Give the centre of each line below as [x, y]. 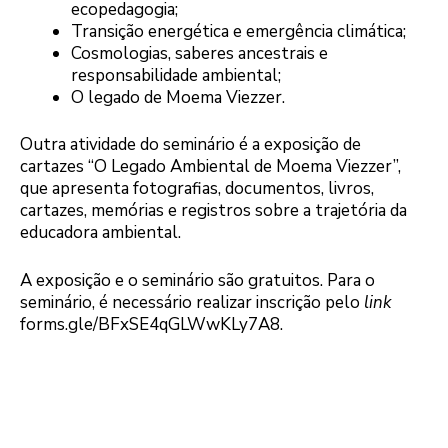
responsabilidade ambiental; [176, 75]
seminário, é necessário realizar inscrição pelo [192, 302]
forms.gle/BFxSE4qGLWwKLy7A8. [151, 324]
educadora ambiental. [100, 233]
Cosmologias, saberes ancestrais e [199, 53]
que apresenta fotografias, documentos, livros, [197, 189]
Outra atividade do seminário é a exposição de [190, 145]
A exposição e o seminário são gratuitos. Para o [197, 280]
